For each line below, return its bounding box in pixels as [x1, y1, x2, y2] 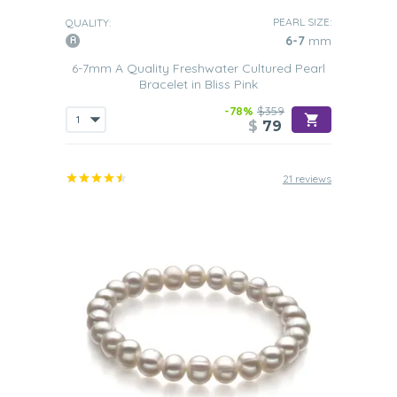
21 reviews [283, 172, 331, 185]
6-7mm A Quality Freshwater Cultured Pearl [72, 60, 325, 76]
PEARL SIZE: [273, 15, 331, 28]
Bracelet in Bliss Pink [139, 76, 258, 92]
